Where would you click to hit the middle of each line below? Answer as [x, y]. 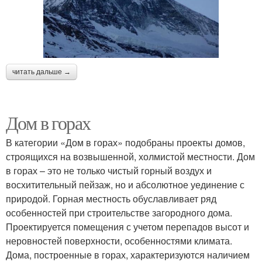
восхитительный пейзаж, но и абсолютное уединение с [125, 184]
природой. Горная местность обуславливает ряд [111, 198]
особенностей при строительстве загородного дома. [119, 212]
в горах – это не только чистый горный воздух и [109, 170]
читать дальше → [42, 72]
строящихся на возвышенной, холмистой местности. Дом [130, 156]
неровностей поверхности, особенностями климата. [119, 240]
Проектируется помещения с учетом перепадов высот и [127, 226]
